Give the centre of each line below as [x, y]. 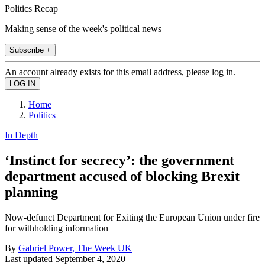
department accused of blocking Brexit [122, 176]
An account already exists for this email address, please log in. [120, 72]
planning [31, 192]
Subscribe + [30, 50]
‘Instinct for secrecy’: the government [119, 160]
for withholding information [56, 228]
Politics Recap [31, 8]
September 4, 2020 [90, 258]
